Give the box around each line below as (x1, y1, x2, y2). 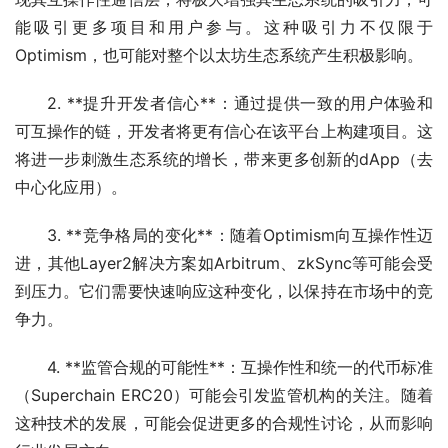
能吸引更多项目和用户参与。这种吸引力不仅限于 (15, 16, 433, 37)
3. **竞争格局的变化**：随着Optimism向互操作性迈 (47, 224, 433, 245)
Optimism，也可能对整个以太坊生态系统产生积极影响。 (15, 44, 423, 65)
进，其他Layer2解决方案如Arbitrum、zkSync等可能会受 (15, 252, 433, 273)
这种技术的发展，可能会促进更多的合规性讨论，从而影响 (15, 412, 433, 433)
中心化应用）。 (15, 176, 127, 197)
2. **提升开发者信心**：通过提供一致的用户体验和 (47, 92, 433, 113)
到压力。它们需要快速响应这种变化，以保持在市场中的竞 (15, 280, 433, 301)
